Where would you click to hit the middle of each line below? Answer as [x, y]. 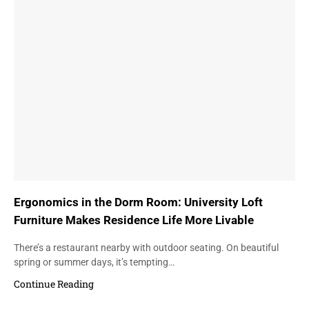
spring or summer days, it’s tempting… [94, 262]
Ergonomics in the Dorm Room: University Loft [138, 202]
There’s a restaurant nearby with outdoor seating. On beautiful [146, 248]
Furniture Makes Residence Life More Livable [134, 220]
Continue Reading [54, 284]
